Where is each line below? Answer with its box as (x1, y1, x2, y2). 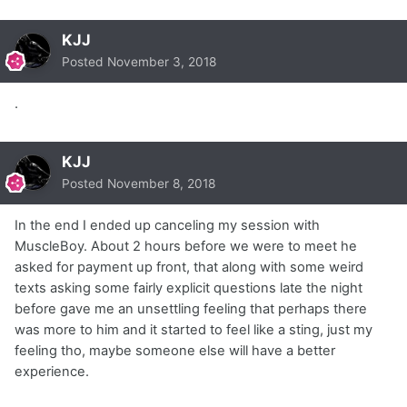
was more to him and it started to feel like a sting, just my (15, 321, 372, 338)
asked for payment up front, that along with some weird (15, 258, 363, 275)
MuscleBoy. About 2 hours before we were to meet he (15, 237, 357, 254)
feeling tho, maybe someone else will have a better (15, 342, 335, 359)
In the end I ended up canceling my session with (15, 216, 320, 233)
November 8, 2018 (107, 175, 215, 191)
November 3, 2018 (107, 54, 216, 69)
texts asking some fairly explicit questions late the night (15, 279, 362, 296)
